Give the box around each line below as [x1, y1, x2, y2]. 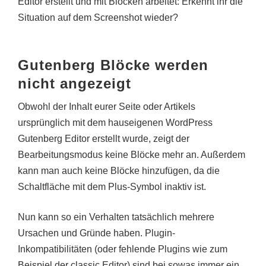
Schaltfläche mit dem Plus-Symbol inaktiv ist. [18, 182, 206, 192]
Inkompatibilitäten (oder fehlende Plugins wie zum [18, 244, 227, 254]
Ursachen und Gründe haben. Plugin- [18, 228, 175, 238]
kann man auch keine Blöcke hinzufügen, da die [18, 166, 220, 176]
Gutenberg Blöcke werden [18, 57, 208, 73]
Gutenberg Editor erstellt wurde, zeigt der [18, 134, 189, 144]
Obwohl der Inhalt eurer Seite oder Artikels [18, 102, 195, 112]
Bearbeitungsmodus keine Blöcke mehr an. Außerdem [18, 150, 245, 160]
